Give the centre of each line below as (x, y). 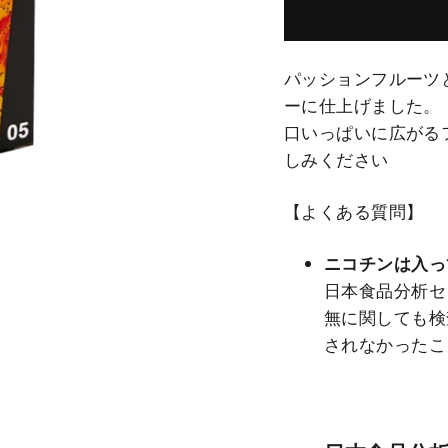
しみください (336, 160)
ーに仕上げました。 (362, 106)
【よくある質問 (345, 212)
